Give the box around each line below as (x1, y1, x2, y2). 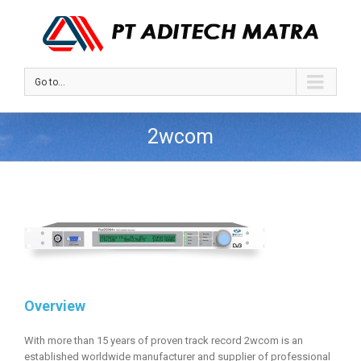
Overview (24, 297, 85, 314)
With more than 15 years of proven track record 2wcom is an (24, 334, 303, 346)
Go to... (35, 77, 65, 88)
